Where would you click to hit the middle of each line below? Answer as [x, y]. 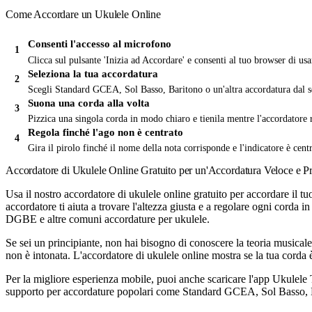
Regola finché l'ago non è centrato [106, 132]
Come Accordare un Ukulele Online [83, 15]
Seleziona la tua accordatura [93, 73]
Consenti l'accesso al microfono [100, 44]
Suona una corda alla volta [89, 102]
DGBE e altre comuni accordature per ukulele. [108, 219]
